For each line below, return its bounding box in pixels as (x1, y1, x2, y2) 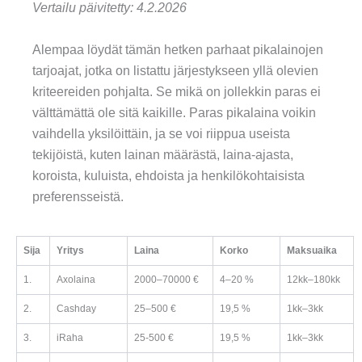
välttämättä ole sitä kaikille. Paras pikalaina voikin (32, 105, 316, 120)
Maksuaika (287, 245, 337, 257)
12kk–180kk (287, 274, 340, 286)
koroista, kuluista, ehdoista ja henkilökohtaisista (32, 168, 305, 183)
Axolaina (57, 274, 95, 286)
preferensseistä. (32, 189, 124, 204)
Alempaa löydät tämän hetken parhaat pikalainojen (32, 42, 323, 57)
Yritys (57, 245, 84, 257)
